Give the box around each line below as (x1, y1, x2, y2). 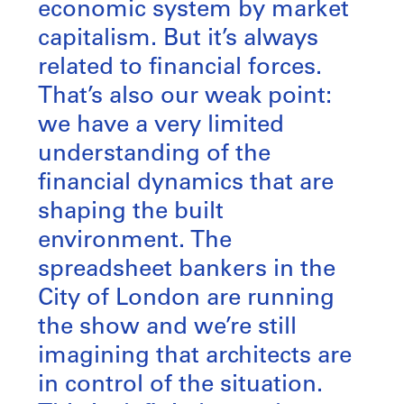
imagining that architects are (38, 344, 352, 369)
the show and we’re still (38, 315, 297, 340)
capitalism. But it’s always (38, 26, 318, 51)
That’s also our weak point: (38, 84, 332, 109)
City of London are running (38, 286, 335, 311)
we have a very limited (38, 113, 284, 138)
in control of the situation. (38, 372, 323, 398)
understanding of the (38, 142, 271, 167)
